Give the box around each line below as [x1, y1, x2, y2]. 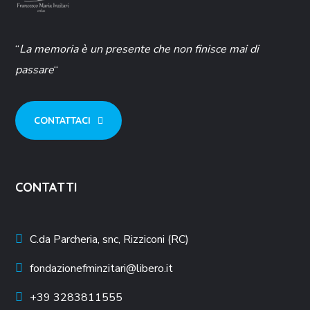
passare [15, 62, 55, 77]
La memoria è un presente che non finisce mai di [19, 41, 259, 57]
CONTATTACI [34, 113, 91, 127]
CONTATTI [15, 179, 78, 195]
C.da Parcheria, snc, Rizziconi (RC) [30, 231, 190, 247]
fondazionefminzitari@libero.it [30, 260, 174, 276]
